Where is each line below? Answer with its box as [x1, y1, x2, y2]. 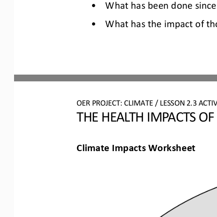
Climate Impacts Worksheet [77, 140, 196, 152]
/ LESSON [155, 97, 187, 107]
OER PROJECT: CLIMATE [77, 97, 153, 107]
